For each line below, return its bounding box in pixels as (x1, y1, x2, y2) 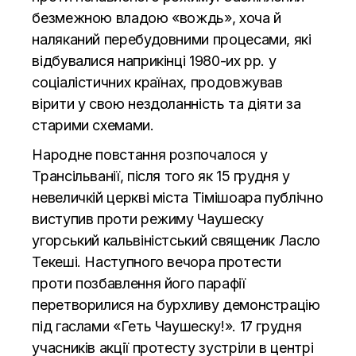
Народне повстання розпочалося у (32, 145, 268, 163)
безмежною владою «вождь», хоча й (32, 9, 281, 26)
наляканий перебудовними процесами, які (32, 30, 311, 48)
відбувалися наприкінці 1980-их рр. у (32, 52, 277, 69)
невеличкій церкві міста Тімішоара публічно (32, 188, 323, 206)
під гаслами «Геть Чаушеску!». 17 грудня (32, 317, 302, 335)
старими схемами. (32, 116, 154, 133)
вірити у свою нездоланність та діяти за (32, 95, 301, 112)
